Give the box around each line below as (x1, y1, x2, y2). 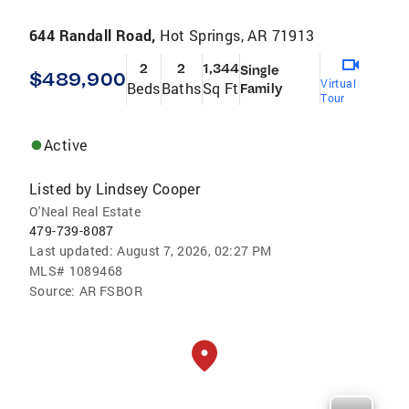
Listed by (29, 179, 92, 199)
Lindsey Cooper (95, 179, 201, 199)
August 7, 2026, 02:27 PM (117, 242, 272, 260)
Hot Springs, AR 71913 (160, 26, 315, 46)
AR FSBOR (79, 282, 143, 300)
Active (44, 135, 88, 155)
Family (240, 80, 282, 98)
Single (240, 62, 279, 79)
